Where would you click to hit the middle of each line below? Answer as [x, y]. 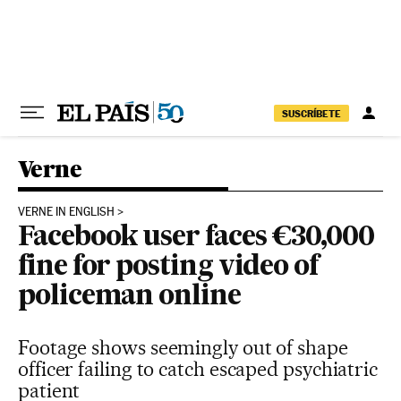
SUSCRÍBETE [311, 113]
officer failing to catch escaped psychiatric [198, 369]
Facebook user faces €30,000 [196, 238]
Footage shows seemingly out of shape [183, 347]
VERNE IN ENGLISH [66, 212]
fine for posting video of [168, 268]
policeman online [129, 297]
